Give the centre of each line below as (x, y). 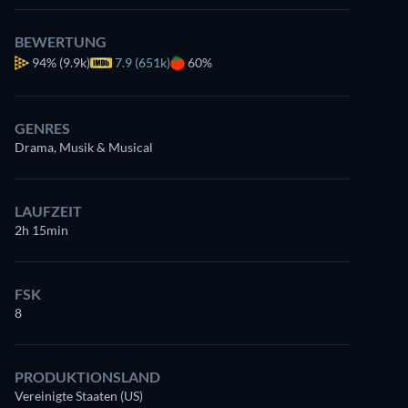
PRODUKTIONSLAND (87, 377)
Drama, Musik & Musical (84, 147)
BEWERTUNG (61, 41)
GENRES (42, 128)
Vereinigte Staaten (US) (79, 396)
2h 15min (41, 230)
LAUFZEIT (48, 211)
